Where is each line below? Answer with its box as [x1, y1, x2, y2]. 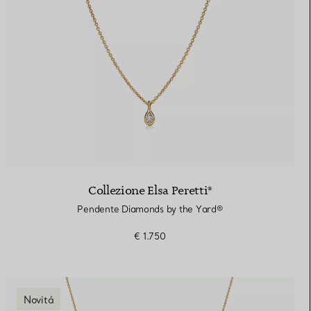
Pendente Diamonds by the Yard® [77, 203, 223, 215]
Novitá [24, 294, 54, 306]
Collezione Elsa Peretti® [87, 183, 212, 199]
